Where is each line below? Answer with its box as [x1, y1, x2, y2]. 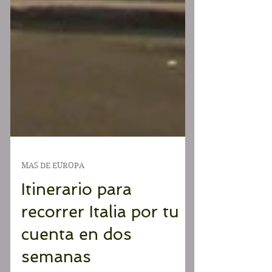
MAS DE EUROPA [21, 190, 84, 199]
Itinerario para [21, 209, 132, 228]
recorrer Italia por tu [21, 231, 179, 250]
